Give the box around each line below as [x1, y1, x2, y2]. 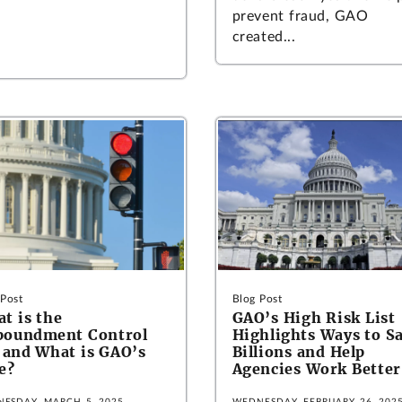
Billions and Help [232, 343, 365, 361]
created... [232, 30, 296, 45]
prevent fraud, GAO [232, 9, 369, 24]
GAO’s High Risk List [232, 309, 396, 327]
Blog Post [232, 293, 283, 304]
